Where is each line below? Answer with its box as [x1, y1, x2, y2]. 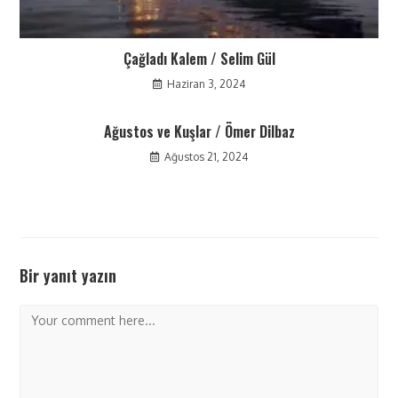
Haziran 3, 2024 [167, 77, 245, 92]
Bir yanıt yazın [20, 264, 117, 288]
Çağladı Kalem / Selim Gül [123, 48, 275, 70]
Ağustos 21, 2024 [164, 150, 248, 164]
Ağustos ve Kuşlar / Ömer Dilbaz [103, 121, 295, 143]
